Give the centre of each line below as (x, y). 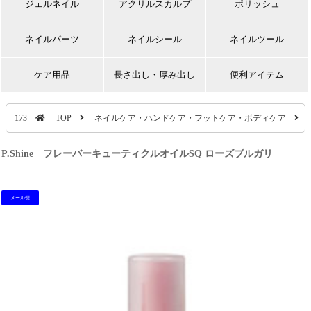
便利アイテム (257, 75)
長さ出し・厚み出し (155, 75)
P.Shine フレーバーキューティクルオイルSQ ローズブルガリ (137, 154)
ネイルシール (154, 39)
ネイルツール (257, 39)
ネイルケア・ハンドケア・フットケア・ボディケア (190, 118)
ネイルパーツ (52, 39)
